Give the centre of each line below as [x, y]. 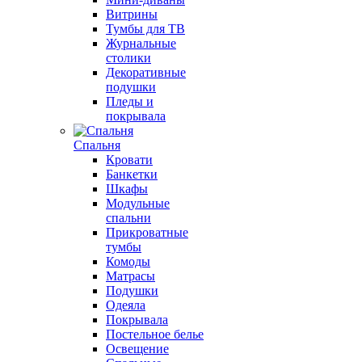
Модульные [138, 203]
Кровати [129, 160]
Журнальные [141, 43]
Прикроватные [147, 232]
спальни [128, 218]
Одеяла [126, 305]
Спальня [97, 145]
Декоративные [146, 72]
